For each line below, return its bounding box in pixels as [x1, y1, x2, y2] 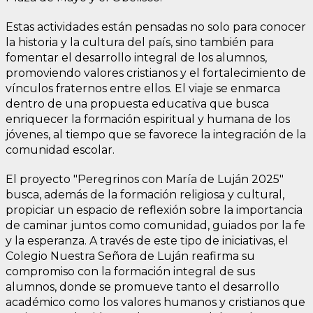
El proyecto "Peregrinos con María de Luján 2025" [6, 172, 284, 186]
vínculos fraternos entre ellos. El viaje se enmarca [6, 81, 280, 95]
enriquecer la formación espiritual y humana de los [6, 112, 290, 126]
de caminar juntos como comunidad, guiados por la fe [6, 218, 305, 232]
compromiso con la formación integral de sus [6, 264, 255, 278]
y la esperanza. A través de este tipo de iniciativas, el [6, 233, 289, 247]
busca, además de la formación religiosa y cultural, [6, 187, 284, 201]
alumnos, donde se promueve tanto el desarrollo [6, 279, 279, 293]
